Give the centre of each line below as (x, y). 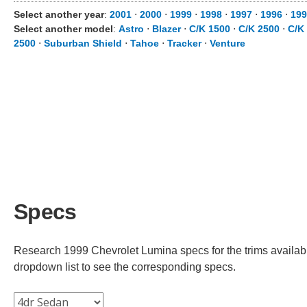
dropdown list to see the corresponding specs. (125, 267)
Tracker (184, 43)
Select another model (63, 29)
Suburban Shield (83, 43)
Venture (228, 43)
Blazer (167, 29)
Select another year (59, 14)
